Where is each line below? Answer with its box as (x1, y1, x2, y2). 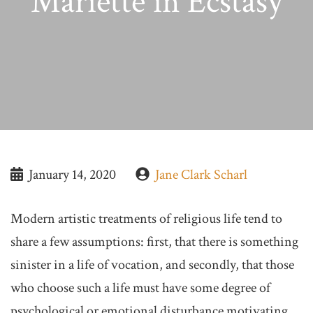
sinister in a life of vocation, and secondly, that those (10, 256, 294, 274)
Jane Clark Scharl (154, 166, 247, 184)
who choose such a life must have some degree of (10, 279, 270, 297)
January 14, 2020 (25, 166, 119, 184)
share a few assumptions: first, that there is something (10, 233, 298, 251)
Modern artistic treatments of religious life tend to (10, 210, 282, 228)
